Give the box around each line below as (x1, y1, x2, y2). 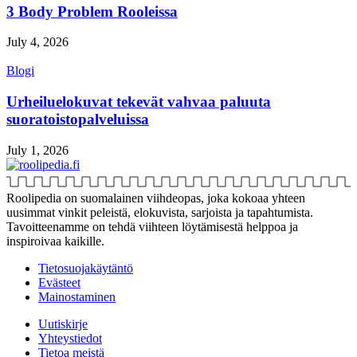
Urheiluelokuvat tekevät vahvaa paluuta (6, 93, 271, 111)
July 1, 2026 (6, 143, 69, 157)
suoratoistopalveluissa (6, 111, 149, 128)
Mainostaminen (38, 289, 116, 304)
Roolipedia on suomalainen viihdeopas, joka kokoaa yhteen (6, 190, 305, 205)
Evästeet (38, 275, 80, 289)
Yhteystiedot (38, 331, 102, 345)
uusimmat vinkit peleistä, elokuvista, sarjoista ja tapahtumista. (6, 205, 313, 219)
